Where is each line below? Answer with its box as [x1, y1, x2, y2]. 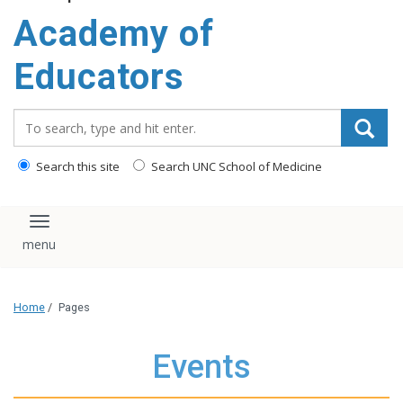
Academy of [13, 13, 214, 55]
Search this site [33, 158, 120, 175]
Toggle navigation [38, 219, 174, 240]
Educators [13, 56, 184, 98]
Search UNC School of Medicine [148, 158, 322, 175]
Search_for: [13, 108, 94, 128]
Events [152, 347, 251, 387]
